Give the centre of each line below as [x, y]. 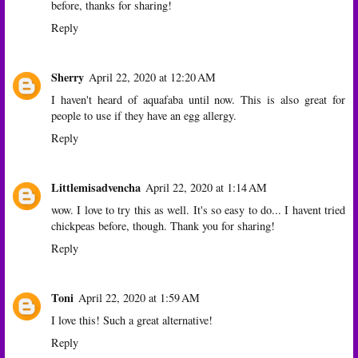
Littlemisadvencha [96, 187]
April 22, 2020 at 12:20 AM [152, 77]
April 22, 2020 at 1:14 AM [206, 187]
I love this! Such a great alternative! [132, 320]
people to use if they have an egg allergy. [144, 115]
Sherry [68, 77]
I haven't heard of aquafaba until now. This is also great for [198, 99]
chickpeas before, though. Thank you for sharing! [163, 225]
